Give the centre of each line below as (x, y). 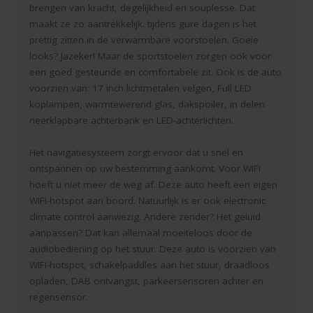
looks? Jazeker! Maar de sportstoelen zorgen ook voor (151, 56)
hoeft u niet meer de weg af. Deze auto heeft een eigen (154, 185)
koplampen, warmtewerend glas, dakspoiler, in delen (147, 104)
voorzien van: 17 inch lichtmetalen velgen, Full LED (141, 88)
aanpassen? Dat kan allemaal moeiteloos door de (141, 233)
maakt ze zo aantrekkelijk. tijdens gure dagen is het (143, 24)
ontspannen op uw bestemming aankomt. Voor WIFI (145, 169)
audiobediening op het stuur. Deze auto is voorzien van (153, 249)
